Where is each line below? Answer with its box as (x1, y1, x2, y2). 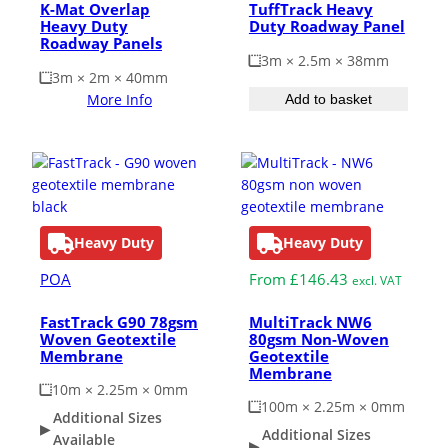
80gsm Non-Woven (248, 328, 389, 349)
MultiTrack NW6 (248, 311, 372, 332)
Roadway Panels (40, 32, 162, 53)
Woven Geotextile (40, 328, 176, 349)
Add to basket (284, 90, 372, 107)
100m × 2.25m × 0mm (260, 397, 405, 417)
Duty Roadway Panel (248, 15, 405, 36)
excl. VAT (351, 272, 402, 290)
